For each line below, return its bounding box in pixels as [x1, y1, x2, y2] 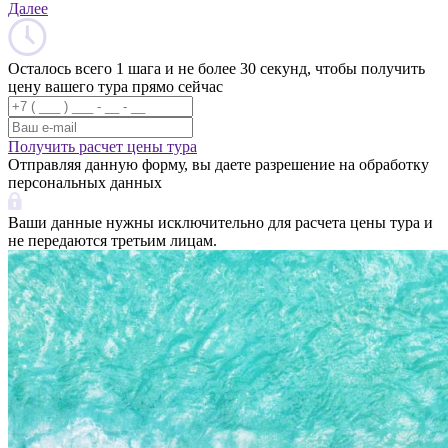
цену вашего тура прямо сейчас [8, 77, 223, 95]
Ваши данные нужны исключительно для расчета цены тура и [8, 213, 433, 231]
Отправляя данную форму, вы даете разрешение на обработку [8, 155, 429, 173]
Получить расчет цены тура [8, 137, 197, 155]
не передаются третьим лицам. [8, 231, 217, 249]
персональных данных [8, 173, 162, 191]
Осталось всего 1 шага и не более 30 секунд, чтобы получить [8, 59, 425, 77]
